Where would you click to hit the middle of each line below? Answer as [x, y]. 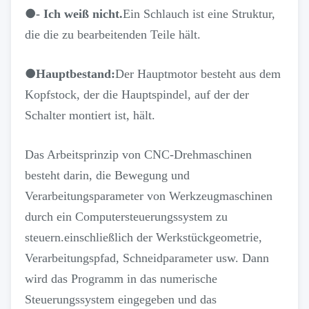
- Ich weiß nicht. [79, 14]
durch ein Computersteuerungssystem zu [126, 217]
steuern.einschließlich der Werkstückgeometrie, [143, 237]
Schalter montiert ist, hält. [90, 115]
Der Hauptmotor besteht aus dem [198, 74]
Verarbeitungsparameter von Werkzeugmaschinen [149, 196]
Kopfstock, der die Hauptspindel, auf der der [137, 94]
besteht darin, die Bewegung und [107, 175]
